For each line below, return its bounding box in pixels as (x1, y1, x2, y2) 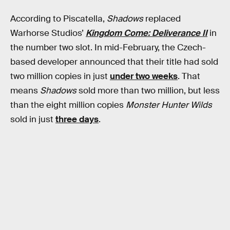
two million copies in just (10, 71, 110, 82)
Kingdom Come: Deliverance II (86, 28, 207, 39)
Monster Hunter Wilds (126, 100, 212, 111)
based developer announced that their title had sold (10, 56, 218, 68)
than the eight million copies (10, 100, 126, 111)
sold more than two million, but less (76, 85, 220, 97)
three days (55, 114, 99, 125)
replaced (145, 13, 181, 25)
